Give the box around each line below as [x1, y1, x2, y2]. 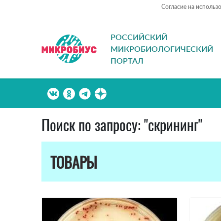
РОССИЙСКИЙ [110, 32, 167, 42]
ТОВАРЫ [50, 151, 97, 174]
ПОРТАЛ [110, 56, 144, 66]
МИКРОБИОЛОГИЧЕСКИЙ [110, 44, 213, 54]
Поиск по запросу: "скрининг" [41, 113, 202, 136]
